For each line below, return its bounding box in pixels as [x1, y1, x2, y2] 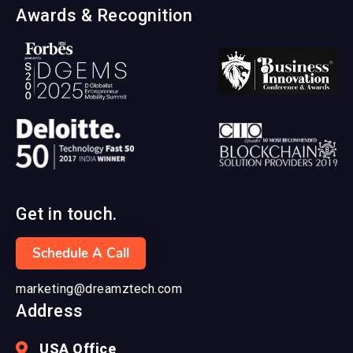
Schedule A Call [32, 244, 129, 263]
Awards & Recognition [16, 6, 192, 26]
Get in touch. [16, 204, 117, 225]
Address [16, 301, 84, 321]
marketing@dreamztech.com [16, 281, 182, 297]
